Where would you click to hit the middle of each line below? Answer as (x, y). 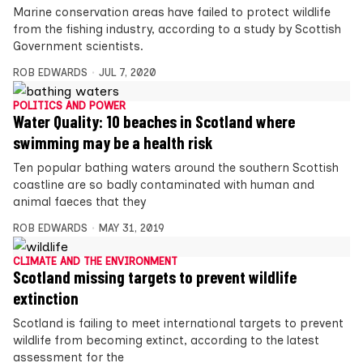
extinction (46, 298)
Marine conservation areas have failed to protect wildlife (172, 12)
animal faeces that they (79, 201)
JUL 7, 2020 (127, 72)
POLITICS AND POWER (69, 105)
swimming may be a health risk (113, 142)
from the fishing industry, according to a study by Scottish (177, 29)
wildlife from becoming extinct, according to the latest (166, 340)
